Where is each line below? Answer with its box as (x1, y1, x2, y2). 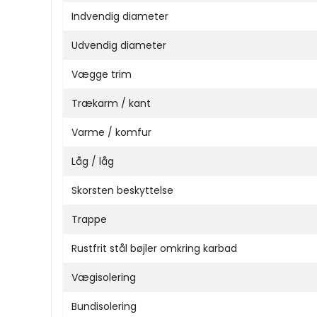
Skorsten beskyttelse (71, 183, 173, 197)
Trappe (71, 212, 107, 226)
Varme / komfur (71, 125, 151, 139)
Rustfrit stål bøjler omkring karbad (71, 241, 237, 255)
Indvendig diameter (71, 8, 168, 23)
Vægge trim (71, 67, 132, 81)
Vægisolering (71, 270, 136, 284)
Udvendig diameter (71, 38, 166, 52)
